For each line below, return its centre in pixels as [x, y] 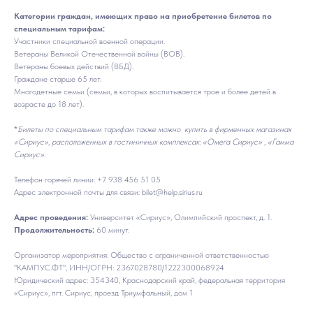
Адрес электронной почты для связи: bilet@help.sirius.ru [108, 192]
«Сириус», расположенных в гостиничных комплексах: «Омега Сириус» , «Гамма [154, 141]
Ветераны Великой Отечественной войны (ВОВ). [99, 53]
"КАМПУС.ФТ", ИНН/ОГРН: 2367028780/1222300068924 [119, 267]
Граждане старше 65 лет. [58, 79]
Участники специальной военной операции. [89, 41]
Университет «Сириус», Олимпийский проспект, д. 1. [181, 217]
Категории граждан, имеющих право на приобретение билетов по [143, 16]
